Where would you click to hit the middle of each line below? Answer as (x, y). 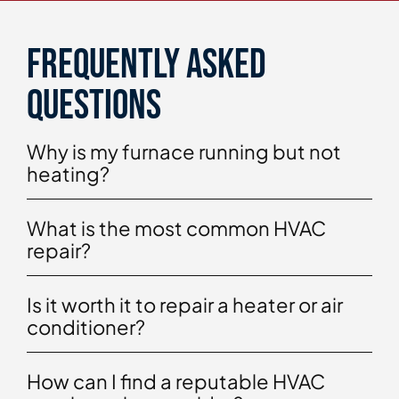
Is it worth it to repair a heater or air (185, 305)
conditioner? (86, 327)
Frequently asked (147, 66)
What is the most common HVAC (176, 228)
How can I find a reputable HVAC (176, 382)
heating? (68, 174)
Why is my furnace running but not (184, 152)
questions (94, 107)
